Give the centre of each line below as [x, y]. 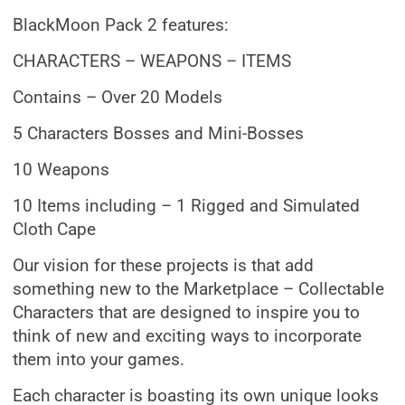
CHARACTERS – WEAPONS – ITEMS [152, 61]
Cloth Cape [54, 230]
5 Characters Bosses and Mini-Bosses [158, 134]
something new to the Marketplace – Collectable [198, 289]
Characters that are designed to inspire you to [186, 313]
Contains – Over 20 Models [118, 98]
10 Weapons [61, 170]
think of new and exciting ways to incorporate [187, 336]
